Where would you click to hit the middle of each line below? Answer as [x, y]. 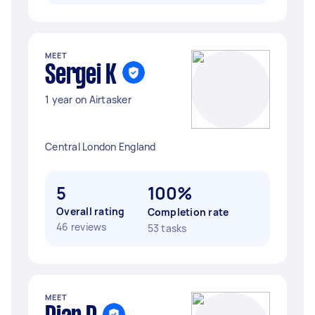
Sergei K [81, 76]
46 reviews [82, 227]
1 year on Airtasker [88, 99]
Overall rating [91, 211]
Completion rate [188, 212]
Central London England [101, 147]
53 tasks [167, 228]
